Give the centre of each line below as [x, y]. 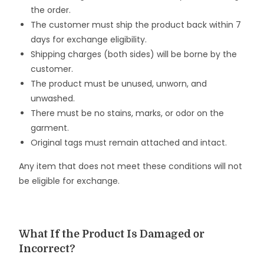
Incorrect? [47, 249]
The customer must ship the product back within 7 [136, 25]
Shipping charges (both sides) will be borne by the [134, 54]
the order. [51, 10]
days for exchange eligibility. [89, 39]
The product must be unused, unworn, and [119, 84]
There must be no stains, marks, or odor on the [128, 113]
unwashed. [53, 98]
